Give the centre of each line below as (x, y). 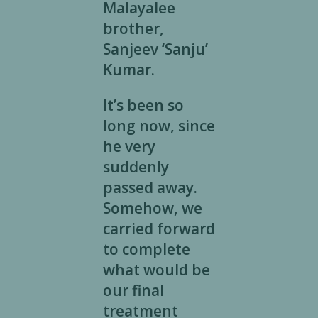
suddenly (136, 167)
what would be (156, 270)
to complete (146, 250)
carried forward (159, 229)
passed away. (150, 188)
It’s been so (143, 105)
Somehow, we (152, 208)
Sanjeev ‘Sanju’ (155, 49)
